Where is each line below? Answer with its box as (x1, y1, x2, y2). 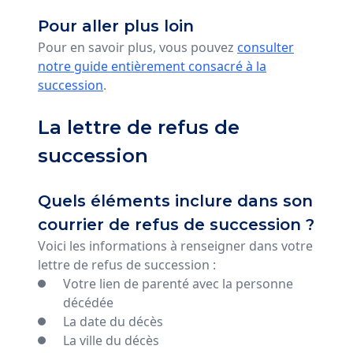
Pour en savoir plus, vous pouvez (38, 38, 237, 56)
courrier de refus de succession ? (38, 214, 314, 234)
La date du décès (63, 312, 163, 330)
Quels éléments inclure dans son (38, 191, 313, 210)
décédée (63, 293, 113, 311)
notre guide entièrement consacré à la (38, 57, 266, 75)
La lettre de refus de (38, 115, 240, 139)
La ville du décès (63, 331, 159, 349)
